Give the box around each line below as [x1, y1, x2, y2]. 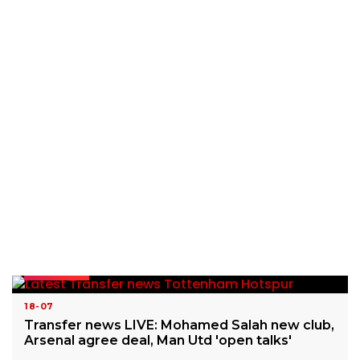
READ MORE [31, 265, 83, 276]
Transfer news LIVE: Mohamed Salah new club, [24, 317, 334, 333]
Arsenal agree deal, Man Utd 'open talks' [24, 333, 292, 349]
